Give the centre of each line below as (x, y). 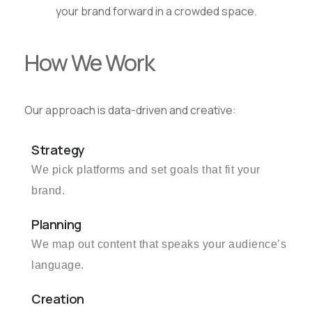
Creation (58, 299)
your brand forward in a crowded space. (156, 11)
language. (58, 265)
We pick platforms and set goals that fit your (146, 170)
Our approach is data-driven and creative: (130, 110)
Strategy (58, 150)
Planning (56, 224)
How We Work (90, 63)
